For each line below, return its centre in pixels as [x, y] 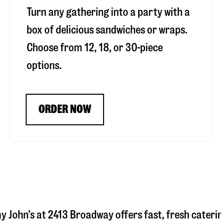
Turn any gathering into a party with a [108, 12]
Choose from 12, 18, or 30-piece [94, 48]
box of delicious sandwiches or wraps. [107, 30]
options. [44, 66]
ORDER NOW [65, 110]
